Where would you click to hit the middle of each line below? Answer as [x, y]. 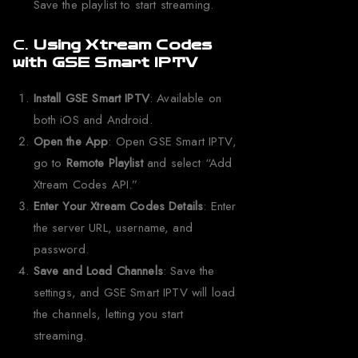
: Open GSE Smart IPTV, [172, 141]
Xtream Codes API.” [86, 184]
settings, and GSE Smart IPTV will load [134, 292]
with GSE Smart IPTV [105, 62]
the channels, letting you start [108, 314]
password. [61, 249]
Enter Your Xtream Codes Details [118, 206]
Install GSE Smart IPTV [91, 98]
